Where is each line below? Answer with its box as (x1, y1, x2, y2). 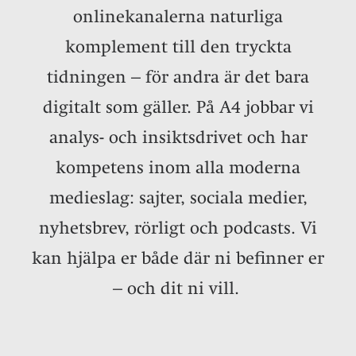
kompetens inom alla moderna (56, 157, 300, 177)
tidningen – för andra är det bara (47, 66, 309, 87)
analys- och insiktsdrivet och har (48, 126, 308, 147)
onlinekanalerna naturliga (73, 6, 283, 26)
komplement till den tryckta (64, 36, 292, 56)
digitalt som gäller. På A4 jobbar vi (42, 96, 314, 117)
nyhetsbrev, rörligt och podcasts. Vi (39, 217, 317, 238)
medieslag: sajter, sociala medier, (48, 187, 308, 207)
